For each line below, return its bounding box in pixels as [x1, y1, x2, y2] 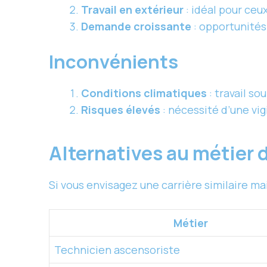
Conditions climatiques [81, 86, 207, 101]
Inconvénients [49, 49, 178, 74]
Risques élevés [81, 103, 160, 117]
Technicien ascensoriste [54, 243, 180, 257]
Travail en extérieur [81, 2, 184, 17]
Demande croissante [81, 19, 191, 34]
